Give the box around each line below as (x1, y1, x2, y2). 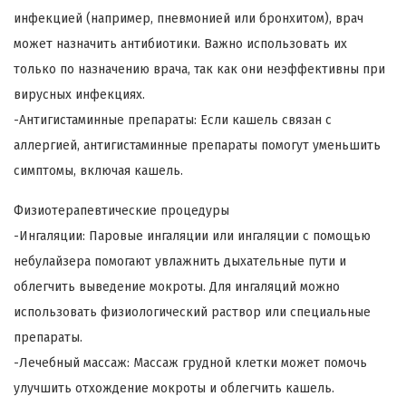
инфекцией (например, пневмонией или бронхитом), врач (14, 10, 363, 26)
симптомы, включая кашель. (14, 162, 183, 179)
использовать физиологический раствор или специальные (14, 304, 371, 320)
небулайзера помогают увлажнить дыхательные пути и (14, 253, 346, 269)
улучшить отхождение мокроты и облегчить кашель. (14, 380, 334, 396)
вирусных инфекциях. (14, 86, 145, 102)
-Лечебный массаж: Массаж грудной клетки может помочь (14, 354, 367, 371)
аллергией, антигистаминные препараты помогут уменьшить (14, 137, 381, 153)
